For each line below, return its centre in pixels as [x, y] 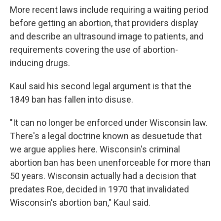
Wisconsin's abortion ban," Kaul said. [80, 203]
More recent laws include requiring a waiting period [109, 10]
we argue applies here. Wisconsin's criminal [95, 149]
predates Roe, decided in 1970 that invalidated [99, 189]
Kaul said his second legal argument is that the [101, 86]
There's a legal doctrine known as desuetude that [106, 136]
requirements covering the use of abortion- [94, 50]
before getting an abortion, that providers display [104, 23]
